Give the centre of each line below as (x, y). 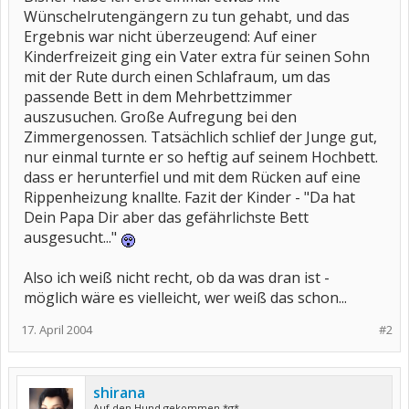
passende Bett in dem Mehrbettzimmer (158, 97)
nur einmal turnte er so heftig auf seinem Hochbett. (201, 157)
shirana (119, 393)
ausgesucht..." (72, 237)
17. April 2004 (57, 330)
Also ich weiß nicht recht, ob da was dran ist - (177, 278)
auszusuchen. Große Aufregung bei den (160, 117)
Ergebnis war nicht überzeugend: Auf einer (170, 37)
